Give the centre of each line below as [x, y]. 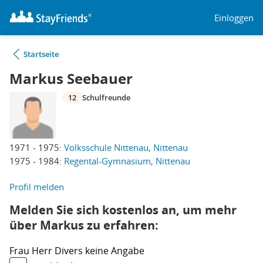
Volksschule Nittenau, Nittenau [126, 147]
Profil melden [37, 187]
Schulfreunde [106, 97]
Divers [70, 251]
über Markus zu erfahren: [84, 225]
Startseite [41, 54]
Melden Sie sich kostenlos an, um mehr [123, 210]
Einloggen [234, 17]
